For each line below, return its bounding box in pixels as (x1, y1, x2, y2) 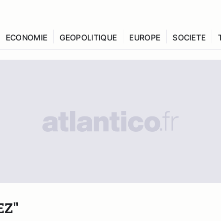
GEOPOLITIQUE (60, 33, 117, 42)
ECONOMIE (5, 33, 48, 42)
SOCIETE (173, 33, 206, 42)
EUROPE (129, 33, 161, 42)
